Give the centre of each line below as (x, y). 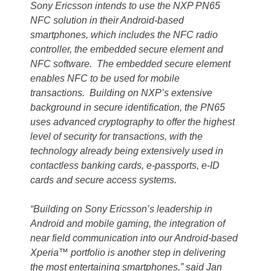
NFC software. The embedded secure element (130, 64)
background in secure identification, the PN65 (128, 108)
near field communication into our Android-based (134, 238)
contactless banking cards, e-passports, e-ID (125, 166)
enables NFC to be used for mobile (105, 79)
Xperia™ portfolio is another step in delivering (128, 253)
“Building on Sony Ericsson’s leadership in (121, 209)
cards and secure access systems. (103, 180)
